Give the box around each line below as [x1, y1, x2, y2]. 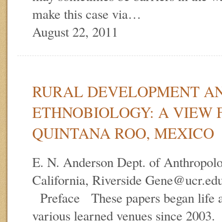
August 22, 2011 [32, 22, 118, 41]
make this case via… [32, 4, 141, 23]
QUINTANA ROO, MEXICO [32, 122, 214, 143]
